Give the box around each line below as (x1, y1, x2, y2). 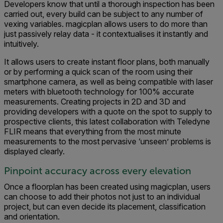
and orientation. (4, 212, 62, 222)
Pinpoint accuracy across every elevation (4, 165, 191, 177)
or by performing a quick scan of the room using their (4, 67, 193, 77)
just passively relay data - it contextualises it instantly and (4, 29, 208, 39)
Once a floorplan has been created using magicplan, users (4, 182, 211, 192)
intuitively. (4, 39, 41, 49)
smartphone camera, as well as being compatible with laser (4, 77, 213, 87)
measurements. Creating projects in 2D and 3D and (4, 97, 186, 107)
